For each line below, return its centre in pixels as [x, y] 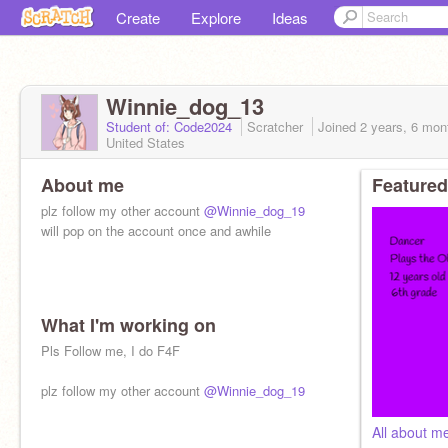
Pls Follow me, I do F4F [110, 350]
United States [145, 142]
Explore [216, 17]
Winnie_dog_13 [185, 106]
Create [138, 17]
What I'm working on [128, 325]
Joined [339, 126]
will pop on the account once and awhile [156, 230]
